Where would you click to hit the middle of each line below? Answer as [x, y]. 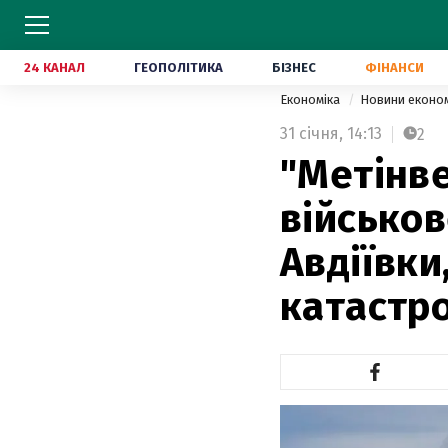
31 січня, [311, 133]
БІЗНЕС [294, 67]
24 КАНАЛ [54, 67]
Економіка [311, 99]
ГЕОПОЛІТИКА [178, 67]
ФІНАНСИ [394, 67]
